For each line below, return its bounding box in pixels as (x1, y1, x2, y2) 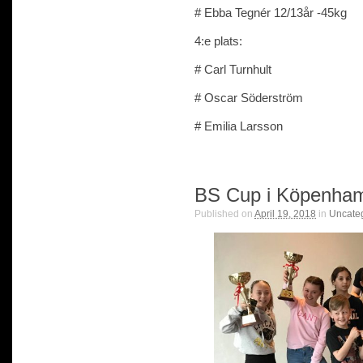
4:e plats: (194, 33, 242, 48)
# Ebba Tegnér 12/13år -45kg (194, 5, 347, 19)
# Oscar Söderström (194, 90, 303, 105)
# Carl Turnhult (194, 62, 271, 76)
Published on (194, 207, 254, 220)
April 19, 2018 (254, 207, 316, 220)
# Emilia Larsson (194, 118, 283, 133)
